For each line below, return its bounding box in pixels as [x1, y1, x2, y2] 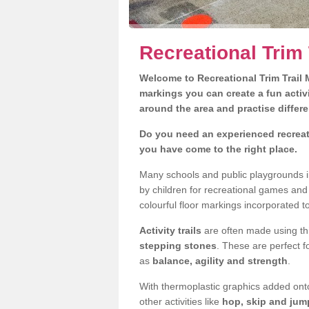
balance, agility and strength [152, 255, 288, 266]
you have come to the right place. [139, 143, 297, 154]
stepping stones [139, 240, 217, 251]
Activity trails [139, 225, 204, 236]
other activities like [139, 296, 222, 307]
